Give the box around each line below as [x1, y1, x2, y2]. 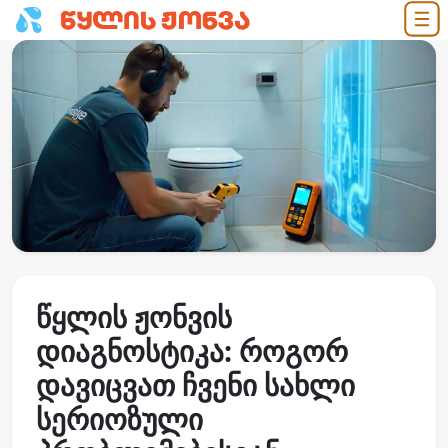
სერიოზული [36, 399, 203, 438]
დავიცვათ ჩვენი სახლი [36, 365, 355, 404]
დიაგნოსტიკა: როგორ [36, 331, 348, 370]
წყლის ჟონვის [36, 297, 232, 336]
